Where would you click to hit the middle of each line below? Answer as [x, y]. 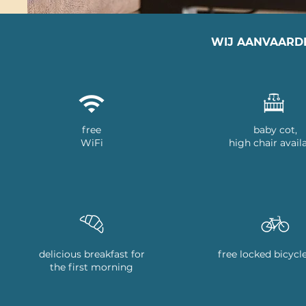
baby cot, [276, 130]
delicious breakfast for [92, 254]
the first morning [92, 267]
